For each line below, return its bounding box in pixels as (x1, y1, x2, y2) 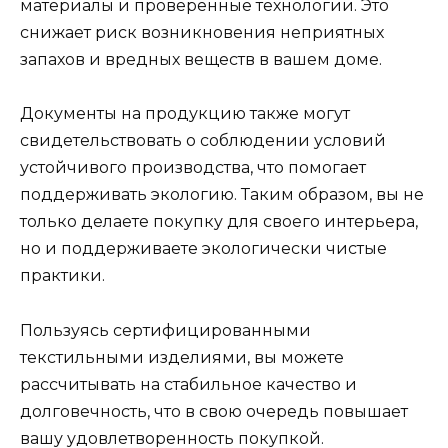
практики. (20, 266, 105, 286)
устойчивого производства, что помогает (20, 158, 366, 178)
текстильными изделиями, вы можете (20, 347, 344, 367)
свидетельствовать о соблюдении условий (20, 131, 386, 151)
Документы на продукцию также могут (20, 104, 350, 124)
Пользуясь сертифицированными (20, 320, 311, 340)
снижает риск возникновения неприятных (20, 23, 384, 43)
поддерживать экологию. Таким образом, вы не (20, 185, 424, 205)
